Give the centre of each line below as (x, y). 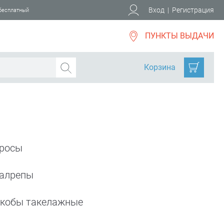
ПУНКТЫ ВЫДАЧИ (179, 35)
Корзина (160, 67)
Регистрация (193, 10)
